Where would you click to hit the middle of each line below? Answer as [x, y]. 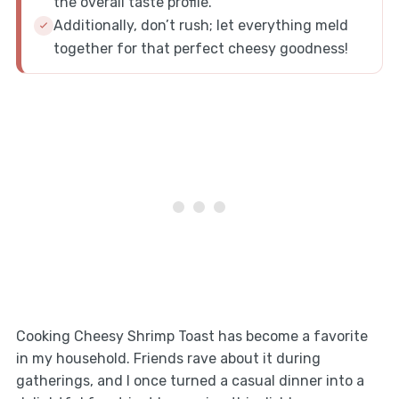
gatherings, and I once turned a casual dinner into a [190, 380]
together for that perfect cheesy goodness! [200, 48]
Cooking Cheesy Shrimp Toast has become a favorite [191, 336]
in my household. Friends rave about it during [168, 358]
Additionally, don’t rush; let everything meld [200, 25]
